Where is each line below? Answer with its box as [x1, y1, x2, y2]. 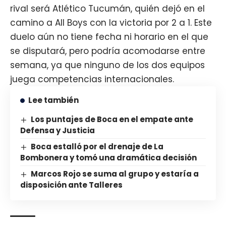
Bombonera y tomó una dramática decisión [20, 152, 197, 163]
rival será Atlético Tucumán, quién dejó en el [10, 3, 205, 15]
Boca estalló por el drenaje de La [31, 141, 164, 152]
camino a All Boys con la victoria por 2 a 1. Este [10, 17, 212, 29]
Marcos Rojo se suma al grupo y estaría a [31, 168, 199, 179]
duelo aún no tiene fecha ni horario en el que [10, 31, 208, 43]
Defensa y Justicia [20, 125, 95, 136]
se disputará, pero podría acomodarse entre [10, 45, 205, 58]
